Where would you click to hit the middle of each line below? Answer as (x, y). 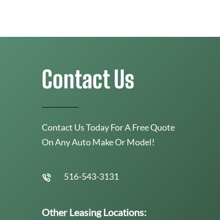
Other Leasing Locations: (94, 212)
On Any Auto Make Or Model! (98, 142)
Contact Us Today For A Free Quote (108, 127)
